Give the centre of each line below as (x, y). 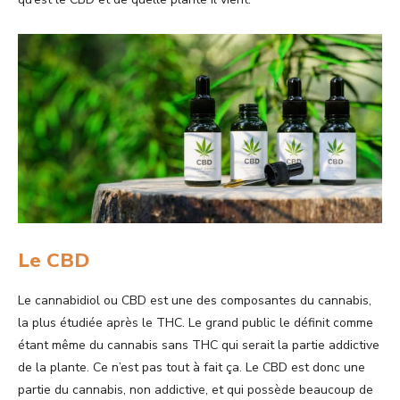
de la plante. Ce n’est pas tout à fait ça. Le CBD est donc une (192, 368)
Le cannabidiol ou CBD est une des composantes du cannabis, (195, 301)
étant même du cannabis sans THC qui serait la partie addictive (199, 346)
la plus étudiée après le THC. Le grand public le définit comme (196, 323)
